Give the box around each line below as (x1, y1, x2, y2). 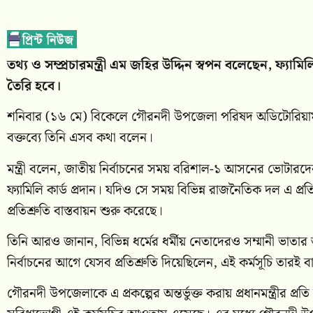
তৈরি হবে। (7, 75, 61, 97)
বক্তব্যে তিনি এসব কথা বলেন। (7, 127, 153, 150)
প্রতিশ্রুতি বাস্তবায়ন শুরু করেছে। (7, 200, 163, 222)
